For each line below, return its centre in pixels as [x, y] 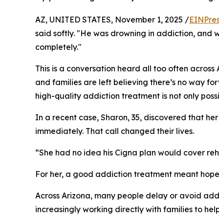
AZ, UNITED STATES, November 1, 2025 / [112, 19]
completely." [58, 47]
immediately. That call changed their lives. [115, 131]
